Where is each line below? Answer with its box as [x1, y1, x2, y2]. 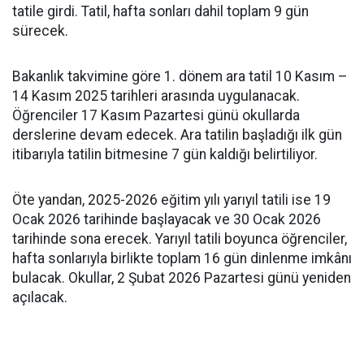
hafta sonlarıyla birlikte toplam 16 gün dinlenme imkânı [12, 249, 352, 266]
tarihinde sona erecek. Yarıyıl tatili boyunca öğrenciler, [12, 230, 347, 247]
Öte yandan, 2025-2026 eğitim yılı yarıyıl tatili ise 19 [12, 191, 331, 208]
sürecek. [12, 22, 68, 39]
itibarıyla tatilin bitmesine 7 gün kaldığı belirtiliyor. [12, 145, 318, 162]
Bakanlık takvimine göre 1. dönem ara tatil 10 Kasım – [12, 67, 348, 84]
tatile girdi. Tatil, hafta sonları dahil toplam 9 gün [12, 2, 309, 19]
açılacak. [12, 288, 67, 305]
